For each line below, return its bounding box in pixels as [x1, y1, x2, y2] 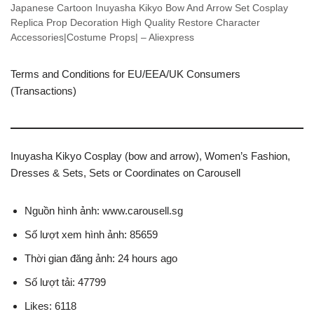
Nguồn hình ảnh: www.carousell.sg [25, 204, 183, 217]
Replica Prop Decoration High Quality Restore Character [11, 17, 260, 28]
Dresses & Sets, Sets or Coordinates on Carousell [11, 166, 240, 179]
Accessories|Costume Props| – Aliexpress [11, 32, 194, 43]
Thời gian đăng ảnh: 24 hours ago [25, 252, 177, 264]
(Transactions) [11, 84, 76, 97]
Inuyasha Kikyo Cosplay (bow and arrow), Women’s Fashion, [11, 149, 290, 162]
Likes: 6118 [25, 299, 76, 312]
